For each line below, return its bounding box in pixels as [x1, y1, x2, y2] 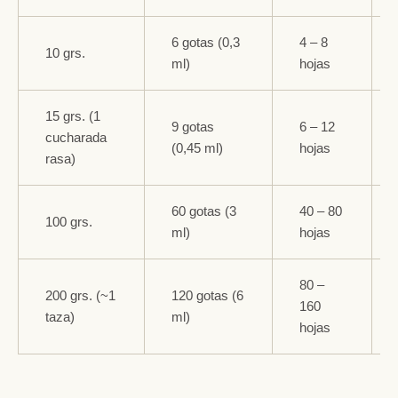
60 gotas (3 [171, 203, 236, 219]
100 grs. [45, 213, 92, 229]
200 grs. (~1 [45, 287, 115, 303]
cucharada [45, 129, 107, 145]
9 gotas [171, 118, 214, 134]
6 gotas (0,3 [171, 34, 240, 50]
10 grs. [45, 44, 85, 60]
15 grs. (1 [45, 107, 100, 123]
